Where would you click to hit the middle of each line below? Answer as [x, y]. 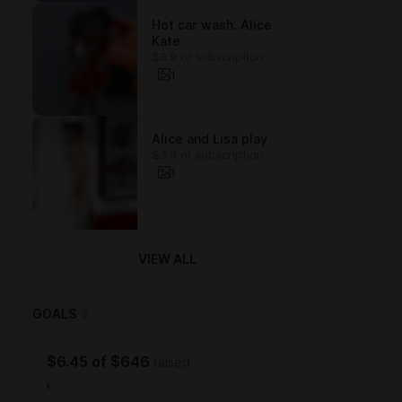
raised [172, 363]
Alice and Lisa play [210, 139]
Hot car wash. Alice [212, 25]
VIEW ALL [167, 259]
